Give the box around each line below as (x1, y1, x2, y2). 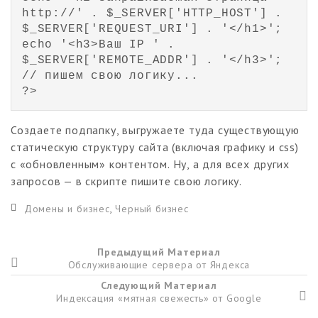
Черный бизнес (115, 202, 189, 215)
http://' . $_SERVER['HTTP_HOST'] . (22, 6, 283, 20)
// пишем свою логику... (22, 69, 199, 82)
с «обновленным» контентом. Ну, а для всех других (11, 156, 290, 171)
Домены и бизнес (23, 202, 110, 215)
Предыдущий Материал (97, 245, 221, 258)
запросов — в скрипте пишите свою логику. (11, 173, 242, 188)
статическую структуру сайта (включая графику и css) (11, 139, 299, 154)
